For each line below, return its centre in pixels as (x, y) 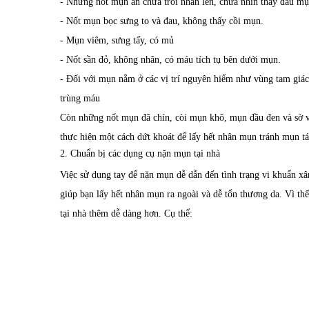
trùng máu (80, 98)
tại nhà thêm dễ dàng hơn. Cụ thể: (126, 213)
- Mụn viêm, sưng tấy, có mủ (117, 40)
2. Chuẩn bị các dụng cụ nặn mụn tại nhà (140, 153)
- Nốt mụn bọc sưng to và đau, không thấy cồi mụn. (162, 21)
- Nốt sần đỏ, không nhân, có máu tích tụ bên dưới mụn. (170, 59)
